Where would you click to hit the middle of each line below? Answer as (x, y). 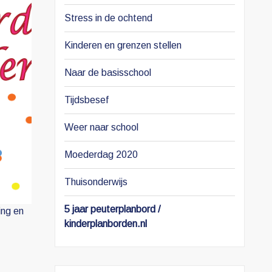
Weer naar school (101, 127)
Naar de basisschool (107, 73)
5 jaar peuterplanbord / (112, 209)
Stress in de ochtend (108, 18)
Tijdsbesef (86, 100)
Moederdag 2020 (101, 155)
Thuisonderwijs (96, 182)
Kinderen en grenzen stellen (123, 45)
